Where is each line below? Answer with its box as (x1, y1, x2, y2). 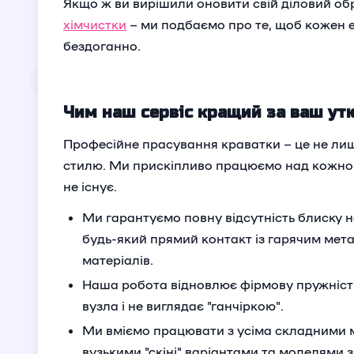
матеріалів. (82, 252, 153, 267)
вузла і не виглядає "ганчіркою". (82, 298, 284, 313)
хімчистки (63, 17, 126, 32)
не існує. (63, 179, 117, 194)
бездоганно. (63, 38, 141, 53)
